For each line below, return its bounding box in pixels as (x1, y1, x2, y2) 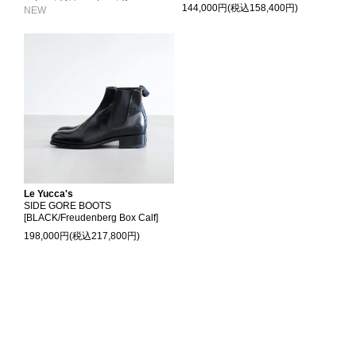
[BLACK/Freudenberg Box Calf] (24, 212, 158, 223)
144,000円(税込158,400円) (182, 2, 298, 14)
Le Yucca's (24, 188, 73, 199)
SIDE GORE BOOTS (24, 200, 111, 211)
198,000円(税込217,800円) (24, 230, 140, 242)
